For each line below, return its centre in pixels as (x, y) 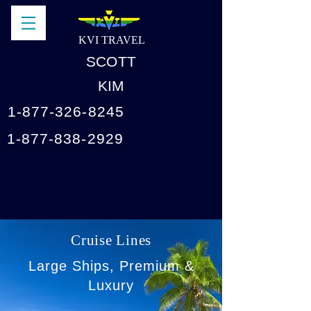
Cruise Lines (111, 240)
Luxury (111, 285)
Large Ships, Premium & (111, 266)
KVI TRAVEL (112, 40)
